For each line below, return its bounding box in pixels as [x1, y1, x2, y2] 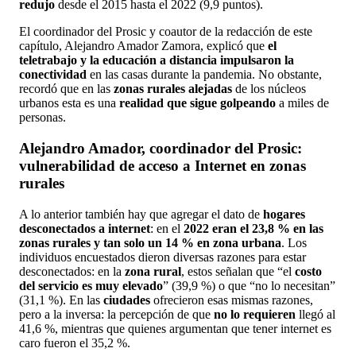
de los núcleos [232, 82, 306, 96]
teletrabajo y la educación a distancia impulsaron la [19, 53, 294, 68]
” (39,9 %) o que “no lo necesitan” [163, 278, 335, 292]
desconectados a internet [19, 221, 150, 235]
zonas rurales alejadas [114, 82, 232, 96]
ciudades [103, 292, 150, 307]
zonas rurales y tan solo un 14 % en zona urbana [19, 235, 281, 250]
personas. [19, 110, 66, 125]
